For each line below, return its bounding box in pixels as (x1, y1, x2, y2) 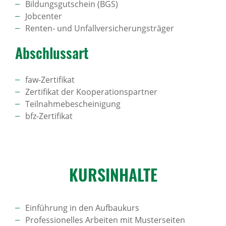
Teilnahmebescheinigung (25, 98, 121, 109)
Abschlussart (15, 42, 89, 63)
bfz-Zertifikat (25, 110, 73, 122)
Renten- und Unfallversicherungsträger (25, 23, 174, 34)
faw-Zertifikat (25, 74, 75, 85)
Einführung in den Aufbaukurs (25, 202, 139, 213)
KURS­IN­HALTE (69, 162, 157, 186)
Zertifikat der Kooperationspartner (25, 86, 157, 97)
